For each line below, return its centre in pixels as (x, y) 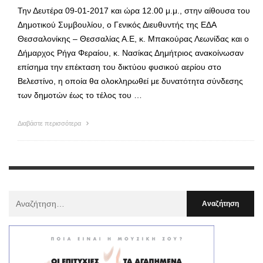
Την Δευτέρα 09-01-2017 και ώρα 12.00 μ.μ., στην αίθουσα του (134, 10)
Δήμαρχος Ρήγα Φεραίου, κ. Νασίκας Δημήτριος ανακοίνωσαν (131, 53)
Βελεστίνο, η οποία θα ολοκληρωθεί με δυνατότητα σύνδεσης (130, 81)
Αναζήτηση (28, 197)
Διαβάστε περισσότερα (50, 123)
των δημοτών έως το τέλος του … (80, 95)
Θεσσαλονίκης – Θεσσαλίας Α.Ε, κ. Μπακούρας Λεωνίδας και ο (133, 38)
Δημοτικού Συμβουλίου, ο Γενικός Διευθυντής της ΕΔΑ (117, 24)
